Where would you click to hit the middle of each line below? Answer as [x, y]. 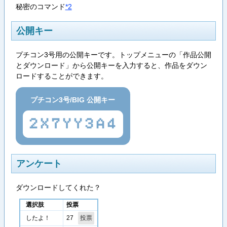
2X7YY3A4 [73, 124]
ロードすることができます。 [62, 76]
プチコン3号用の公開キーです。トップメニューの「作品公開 [113, 55]
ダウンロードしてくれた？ [58, 188]
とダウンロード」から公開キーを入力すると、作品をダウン [111, 66]
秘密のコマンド [40, 7]
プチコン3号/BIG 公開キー [73, 100]
